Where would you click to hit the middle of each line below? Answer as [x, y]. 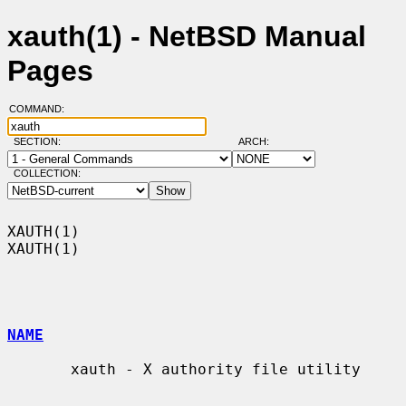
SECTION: [41, 142]
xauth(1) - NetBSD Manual [187, 37]
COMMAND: [42, 109]
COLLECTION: [47, 174]
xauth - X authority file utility [39, 369]
